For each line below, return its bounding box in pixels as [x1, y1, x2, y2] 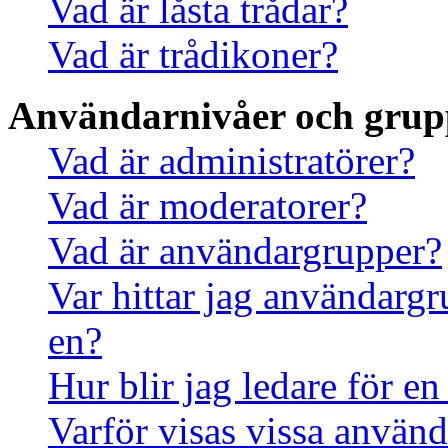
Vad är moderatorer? [48, 183, 367, 227]
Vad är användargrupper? [48, 228, 442, 272]
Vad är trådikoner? [48, 32, 338, 76]
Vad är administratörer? [48, 138, 415, 182]
